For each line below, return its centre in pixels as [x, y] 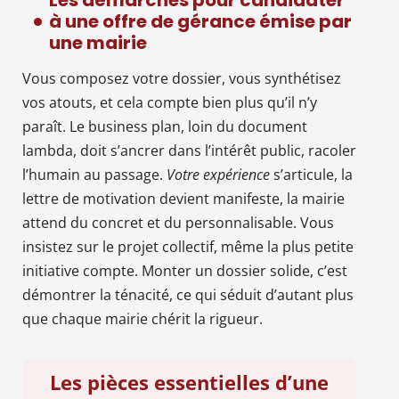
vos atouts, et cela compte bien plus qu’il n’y [170, 102]
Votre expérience [218, 174]
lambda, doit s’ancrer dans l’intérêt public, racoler [189, 150]
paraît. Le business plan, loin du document [165, 126]
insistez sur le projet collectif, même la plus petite [188, 246]
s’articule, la [311, 174]
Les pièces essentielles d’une [189, 382]
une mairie [98, 42]
